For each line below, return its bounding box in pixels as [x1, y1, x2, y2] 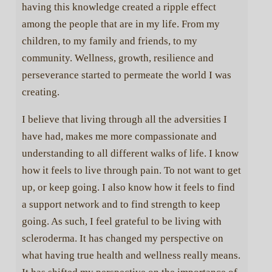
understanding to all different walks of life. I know [21, 147, 239, 159]
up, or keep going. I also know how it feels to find [21, 181, 235, 193]
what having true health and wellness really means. [21, 249, 240, 261]
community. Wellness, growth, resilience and [21, 52, 214, 64]
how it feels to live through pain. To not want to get [21, 164, 241, 176]
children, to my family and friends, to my [21, 35, 197, 47]
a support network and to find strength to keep [21, 198, 220, 210]
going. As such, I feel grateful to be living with [21, 215, 222, 227]
